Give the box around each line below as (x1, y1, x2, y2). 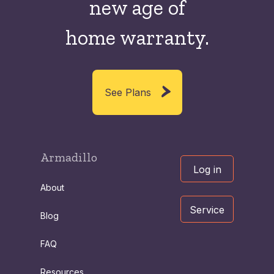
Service (190, 204, 224, 217)
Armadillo (40, 150, 97, 165)
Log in (193, 163, 221, 176)
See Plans (104, 86, 151, 99)
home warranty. (65, 25, 209, 51)
